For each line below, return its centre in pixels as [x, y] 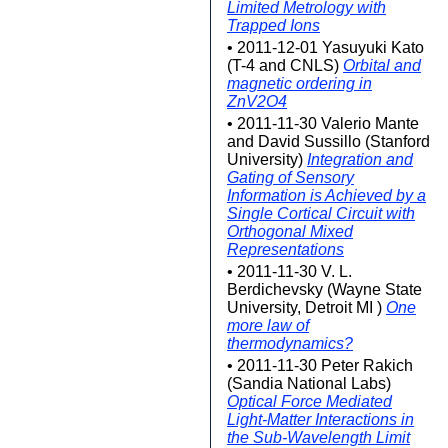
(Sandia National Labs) [309, 383]
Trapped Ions [273, 25]
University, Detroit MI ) [306, 307]
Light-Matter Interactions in [320, 419]
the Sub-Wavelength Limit [318, 437]
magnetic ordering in [299, 83]
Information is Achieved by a [326, 195]
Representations [285, 249]
